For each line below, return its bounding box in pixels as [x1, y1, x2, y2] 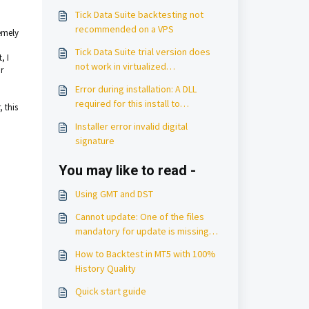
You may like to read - [58, 162, 196, 179]
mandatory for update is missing [74, 225, 209, 237]
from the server [74, 239, 141, 252]
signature [74, 134, 114, 147]
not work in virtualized [74, 60, 166, 72]
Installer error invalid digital [74, 120, 188, 132]
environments [74, 74, 132, 87]
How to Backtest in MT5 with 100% [74, 248, 216, 260]
